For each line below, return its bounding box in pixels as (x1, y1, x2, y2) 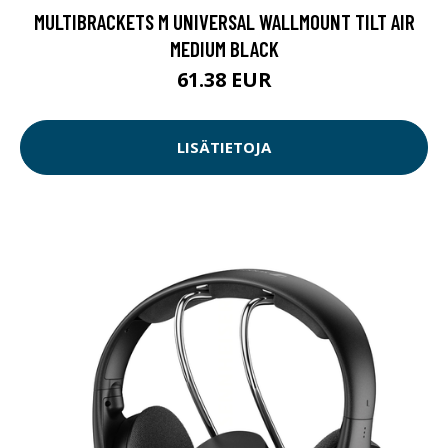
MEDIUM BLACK (169, 35, 279, 61)
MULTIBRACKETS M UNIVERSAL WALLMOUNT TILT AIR (33, 8, 415, 34)
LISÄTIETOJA (177, 137, 271, 158)
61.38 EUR (176, 65, 272, 93)
